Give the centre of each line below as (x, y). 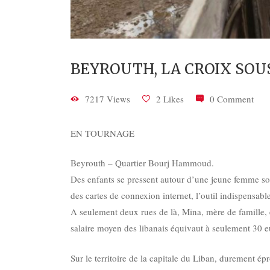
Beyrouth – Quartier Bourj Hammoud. (142, 163)
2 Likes (170, 99)
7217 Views (108, 99)
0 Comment (232, 99)
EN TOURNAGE (102, 133)
